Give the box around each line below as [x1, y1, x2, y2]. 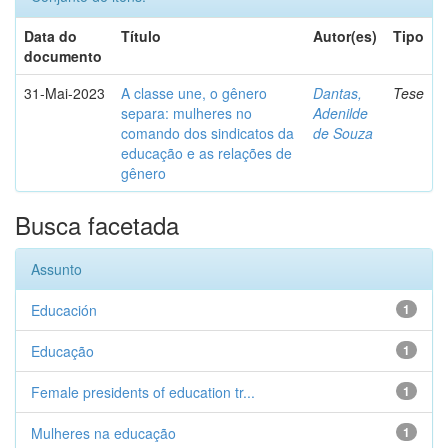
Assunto [31, 259, 82, 279]
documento [24, 46, 102, 66]
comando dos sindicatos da [121, 123, 294, 143]
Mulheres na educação [31, 423, 176, 443]
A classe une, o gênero [121, 83, 267, 103]
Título [121, 26, 161, 46]
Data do [24, 26, 77, 46]
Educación [31, 300, 97, 320]
